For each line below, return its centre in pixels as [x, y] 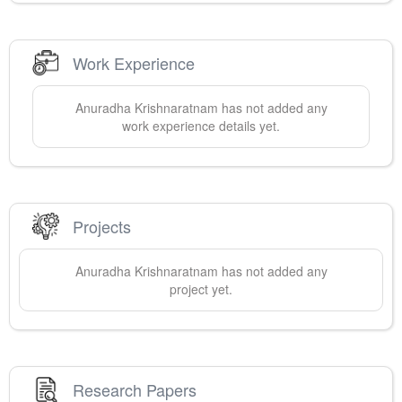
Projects [102, 226]
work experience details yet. [201, 126]
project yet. [201, 289]
